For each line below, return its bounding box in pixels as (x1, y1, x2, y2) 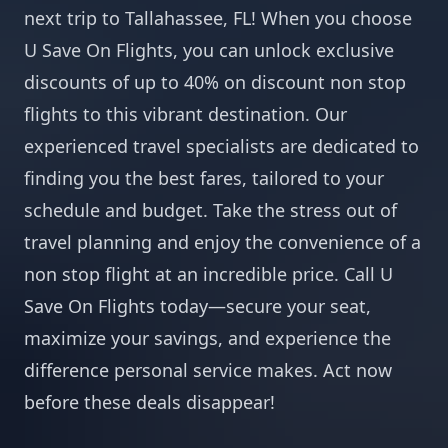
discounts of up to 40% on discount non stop (24, 70, 406, 94)
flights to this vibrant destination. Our (24, 102, 347, 126)
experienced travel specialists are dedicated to (24, 134, 419, 158)
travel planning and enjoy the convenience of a (24, 230, 421, 254)
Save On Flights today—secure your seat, (24, 294, 371, 318)
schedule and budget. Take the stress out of (24, 198, 397, 222)
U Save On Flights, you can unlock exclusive (24, 38, 394, 62)
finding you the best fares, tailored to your (24, 166, 384, 190)
